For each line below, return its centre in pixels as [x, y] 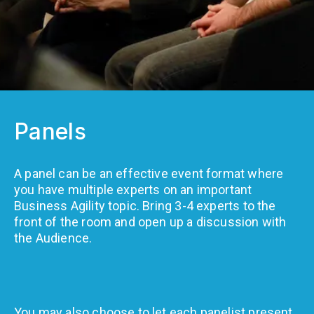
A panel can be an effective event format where [149, 173]
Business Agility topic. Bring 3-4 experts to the [145, 205]
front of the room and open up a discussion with [150, 221]
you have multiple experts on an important [133, 189]
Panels [50, 131]
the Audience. [53, 238]
